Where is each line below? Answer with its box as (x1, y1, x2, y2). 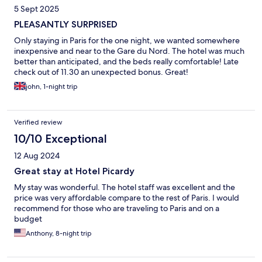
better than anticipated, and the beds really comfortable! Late (14, 56, 239, 67)
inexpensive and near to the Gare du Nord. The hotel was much (14, 46, 244, 57)
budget (14, 213, 42, 225)
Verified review (14, 118, 63, 127)
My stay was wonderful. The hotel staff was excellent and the (14, 182, 235, 193)
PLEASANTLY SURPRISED (14, 19, 118, 30)
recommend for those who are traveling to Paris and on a (14, 203, 219, 214)
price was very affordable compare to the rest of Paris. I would (14, 192, 239, 204)
